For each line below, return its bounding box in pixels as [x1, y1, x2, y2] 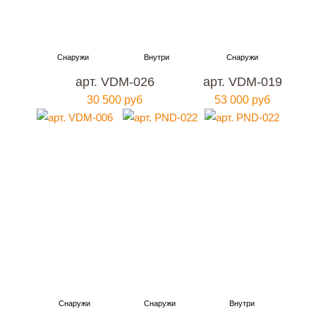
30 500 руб [87, 94, 143, 106]
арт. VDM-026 [75, 75, 154, 89]
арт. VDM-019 [202, 75, 282, 89]
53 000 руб [214, 94, 271, 106]
